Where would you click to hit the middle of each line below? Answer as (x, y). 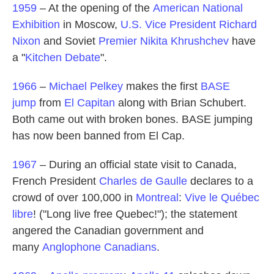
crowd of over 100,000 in (74, 198)
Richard (238, 25)
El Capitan (90, 103)
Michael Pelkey (86, 87)
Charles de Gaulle (143, 181)
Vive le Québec (222, 198)
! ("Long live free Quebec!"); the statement (135, 214)
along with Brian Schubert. (181, 103)
